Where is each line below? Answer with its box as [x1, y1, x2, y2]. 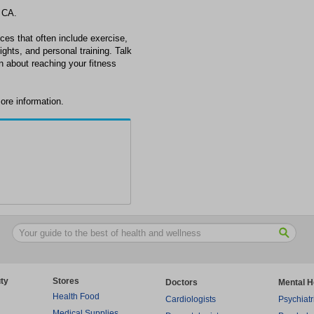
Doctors [165, 278, 198, 287]
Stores [53, 276, 79, 286]
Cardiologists [165, 294, 216, 304]
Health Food [53, 292, 100, 301]
